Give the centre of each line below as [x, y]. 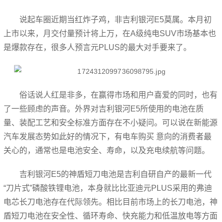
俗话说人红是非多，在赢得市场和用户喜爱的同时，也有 [119, 95]
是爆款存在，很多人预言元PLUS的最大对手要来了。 [98, 47]
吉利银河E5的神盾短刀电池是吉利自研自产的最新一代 [116, 174]
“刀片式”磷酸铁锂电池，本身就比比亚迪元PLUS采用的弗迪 [108, 188]
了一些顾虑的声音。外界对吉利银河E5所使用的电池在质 [104, 109]
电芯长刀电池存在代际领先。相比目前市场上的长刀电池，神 [111, 202]
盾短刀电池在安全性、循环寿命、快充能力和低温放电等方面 [111, 216]
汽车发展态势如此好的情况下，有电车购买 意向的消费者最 [108, 137]
